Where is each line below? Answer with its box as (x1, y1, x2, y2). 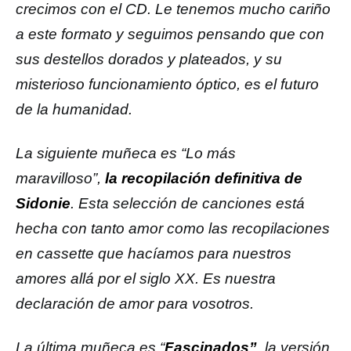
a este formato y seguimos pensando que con (16, 26, 324, 42)
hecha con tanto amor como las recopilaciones (16, 220, 330, 237)
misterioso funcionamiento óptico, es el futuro (16, 76, 319, 92)
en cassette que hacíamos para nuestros (16, 245, 291, 262)
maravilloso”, (16, 170, 101, 186)
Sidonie (16, 195, 71, 212)
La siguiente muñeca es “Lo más (16, 145, 236, 161)
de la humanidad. (16, 101, 132, 118)
